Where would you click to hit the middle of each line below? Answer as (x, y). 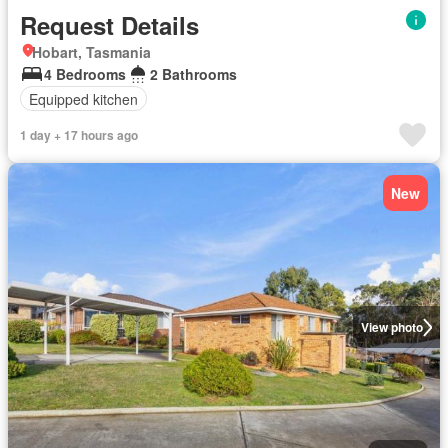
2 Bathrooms (193, 74)
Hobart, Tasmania (91, 52)
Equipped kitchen (83, 98)
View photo (391, 327)
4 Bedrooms (85, 74)
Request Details (109, 25)
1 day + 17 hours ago (79, 135)
